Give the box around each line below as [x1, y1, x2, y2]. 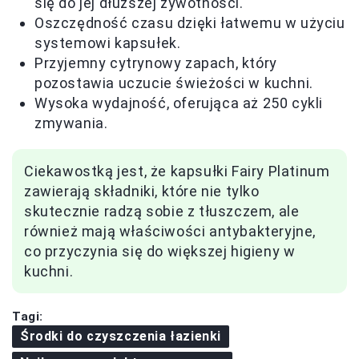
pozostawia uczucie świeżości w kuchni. [34, 74, 313, 91]
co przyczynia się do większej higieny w [24, 242, 296, 260]
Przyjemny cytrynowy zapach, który [34, 54, 277, 71]
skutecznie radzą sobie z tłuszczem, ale [24, 202, 300, 220]
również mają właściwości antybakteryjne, [24, 222, 317, 240]
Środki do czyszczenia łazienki [20, 328, 221, 344]
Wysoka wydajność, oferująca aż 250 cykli [34, 94, 324, 111]
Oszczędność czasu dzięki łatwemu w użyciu [34, 14, 345, 31]
